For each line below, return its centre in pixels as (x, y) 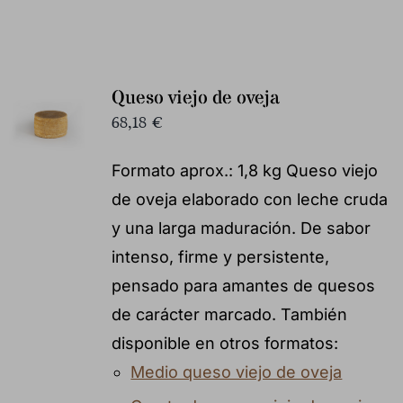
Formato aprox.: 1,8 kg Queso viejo (244, 170)
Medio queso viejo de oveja (237, 372)
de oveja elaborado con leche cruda (249, 199)
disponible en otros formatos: (224, 343)
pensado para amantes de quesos (243, 285)
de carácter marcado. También (229, 314)
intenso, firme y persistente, (220, 256)
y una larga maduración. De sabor (241, 228)
